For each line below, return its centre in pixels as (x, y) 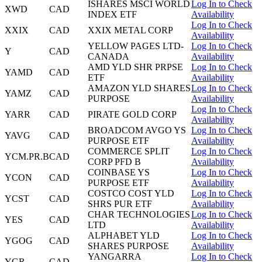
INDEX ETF (112, 15)
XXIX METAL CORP (130, 30)
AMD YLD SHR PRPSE (135, 67)
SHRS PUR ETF (120, 204)
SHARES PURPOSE (128, 246)
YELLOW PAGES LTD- (136, 46)
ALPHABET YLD (124, 236)
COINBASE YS (119, 173)
